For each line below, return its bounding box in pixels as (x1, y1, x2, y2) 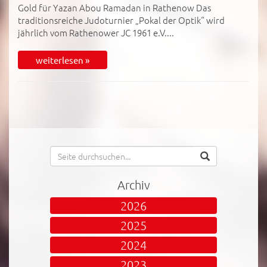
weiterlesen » (36, 54, 89, 66)
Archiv (117, 177, 150, 192)
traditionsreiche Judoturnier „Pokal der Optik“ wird (18, 13, 225, 26)
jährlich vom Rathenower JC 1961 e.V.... (18, 26, 174, 39)
